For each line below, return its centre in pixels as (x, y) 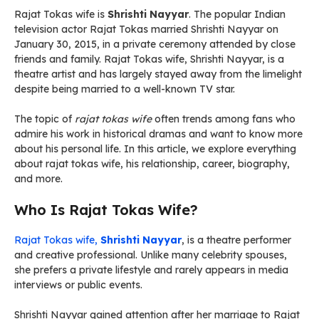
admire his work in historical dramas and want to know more (158, 134)
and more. (38, 179)
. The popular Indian (237, 14)
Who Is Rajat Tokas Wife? (106, 210)
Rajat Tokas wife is (61, 14)
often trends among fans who (224, 119)
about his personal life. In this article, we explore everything (155, 149)
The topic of (45, 119)
